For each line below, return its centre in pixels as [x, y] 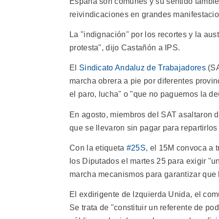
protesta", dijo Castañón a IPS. [125, 47]
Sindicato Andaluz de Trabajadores [142, 68]
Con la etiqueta [98, 148]
